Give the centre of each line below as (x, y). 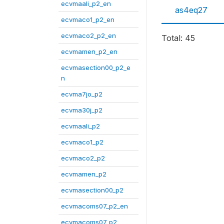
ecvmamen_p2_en (89, 51)
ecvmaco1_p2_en (88, 19)
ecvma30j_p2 (82, 110)
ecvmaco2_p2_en (88, 35)
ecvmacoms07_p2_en (94, 206)
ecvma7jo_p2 (82, 94)
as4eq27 (191, 10)
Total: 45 (178, 38)
